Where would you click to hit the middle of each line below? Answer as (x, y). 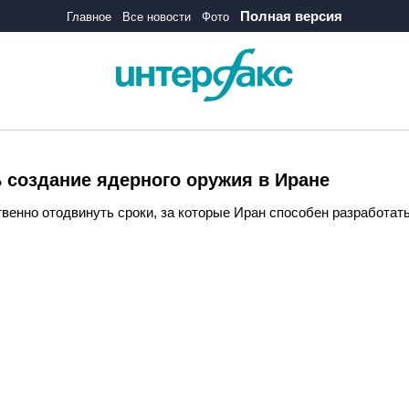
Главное (89, 17)
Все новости (157, 17)
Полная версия (291, 16)
